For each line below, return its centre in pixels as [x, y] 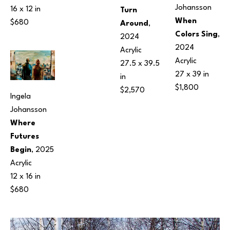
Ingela [21, 97]
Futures [25, 137]
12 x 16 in [25, 177]
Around [134, 24]
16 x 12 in [25, 9]
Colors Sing [196, 34]
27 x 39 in [192, 74]
